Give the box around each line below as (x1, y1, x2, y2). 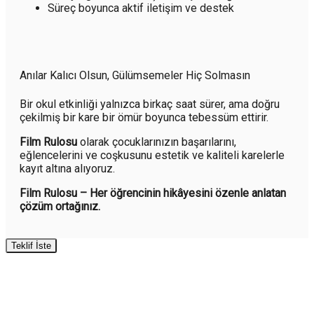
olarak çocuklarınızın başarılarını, (77, 135, 236, 149)
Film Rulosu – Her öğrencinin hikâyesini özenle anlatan (20, 186, 286, 200)
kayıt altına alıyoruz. (20, 161, 115, 175)
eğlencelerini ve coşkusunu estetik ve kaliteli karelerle (20, 148, 285, 162)
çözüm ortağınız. (20, 199, 100, 213)
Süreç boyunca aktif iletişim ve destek (48, 1, 234, 15)
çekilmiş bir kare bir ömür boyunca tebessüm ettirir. (20, 110, 268, 124)
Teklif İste (11, 240, 51, 251)
